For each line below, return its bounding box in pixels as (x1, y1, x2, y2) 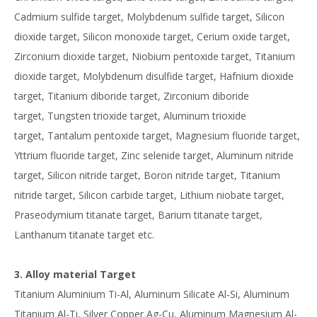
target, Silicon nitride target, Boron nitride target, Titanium (14, 168, 280, 182)
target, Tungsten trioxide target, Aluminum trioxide (14, 108, 246, 122)
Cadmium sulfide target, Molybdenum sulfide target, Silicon (14, 9, 284, 23)
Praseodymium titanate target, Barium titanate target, (14, 207, 263, 221)
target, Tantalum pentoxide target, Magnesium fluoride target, (14, 128, 300, 142)
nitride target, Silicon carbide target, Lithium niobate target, (14, 188, 284, 202)
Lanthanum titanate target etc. (14, 227, 154, 241)
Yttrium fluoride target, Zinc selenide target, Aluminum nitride (14, 148, 294, 162)
